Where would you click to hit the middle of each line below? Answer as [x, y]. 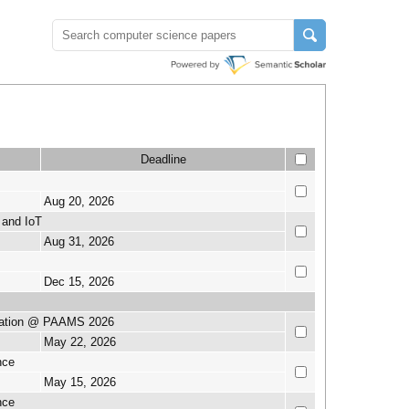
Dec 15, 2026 [79, 282]
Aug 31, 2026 [79, 241]
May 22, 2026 [80, 342]
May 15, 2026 [80, 382]
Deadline [163, 159]
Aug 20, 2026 [79, 201]
